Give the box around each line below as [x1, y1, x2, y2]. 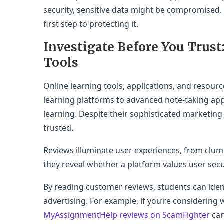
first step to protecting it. [43, 18, 138, 29]
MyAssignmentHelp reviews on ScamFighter [43, 209, 210, 220]
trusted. [43, 122, 73, 133]
